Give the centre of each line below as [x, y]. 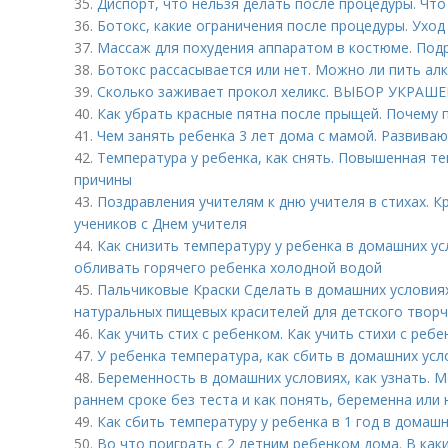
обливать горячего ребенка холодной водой [228, 267]
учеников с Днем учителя [160, 223]
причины [103, 179]
